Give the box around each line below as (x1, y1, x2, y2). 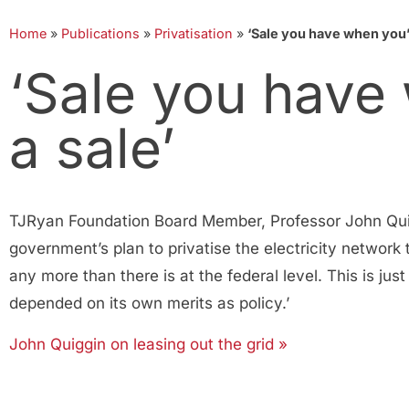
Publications (61, 26, 140, 41)
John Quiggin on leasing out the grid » (9, 335, 288, 353)
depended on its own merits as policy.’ (9, 294, 294, 312)
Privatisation (154, 26, 233, 41)
